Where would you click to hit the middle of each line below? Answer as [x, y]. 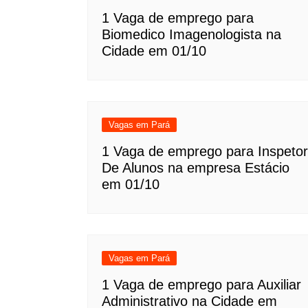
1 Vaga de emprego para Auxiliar [201, 284]
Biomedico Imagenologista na [191, 34]
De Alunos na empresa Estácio [196, 167]
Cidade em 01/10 [154, 51]
